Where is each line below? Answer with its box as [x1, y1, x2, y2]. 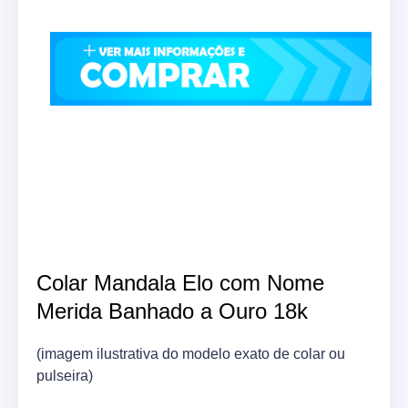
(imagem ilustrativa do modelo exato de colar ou [36, 345, 345, 362]
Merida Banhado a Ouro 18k [36, 298, 308, 323]
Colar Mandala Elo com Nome [36, 270, 324, 295]
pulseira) [36, 367, 93, 383]
